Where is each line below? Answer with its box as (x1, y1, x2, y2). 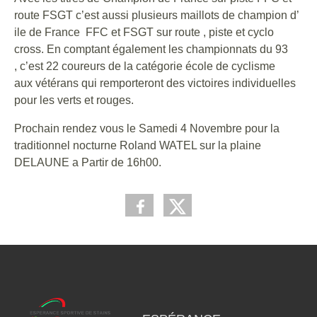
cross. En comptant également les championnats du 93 (14, 43, 288, 55)
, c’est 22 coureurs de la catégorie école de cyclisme (14, 60, 275, 72)
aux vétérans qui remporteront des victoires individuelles (14, 77, 296, 89)
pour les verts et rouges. (14, 94, 134, 106)
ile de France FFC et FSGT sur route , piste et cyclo (14, 26, 274, 38)
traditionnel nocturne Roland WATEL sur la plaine (14, 139, 261, 151)
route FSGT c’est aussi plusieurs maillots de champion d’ (14, 9, 299, 21)
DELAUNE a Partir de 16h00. (14, 156, 161, 168)
